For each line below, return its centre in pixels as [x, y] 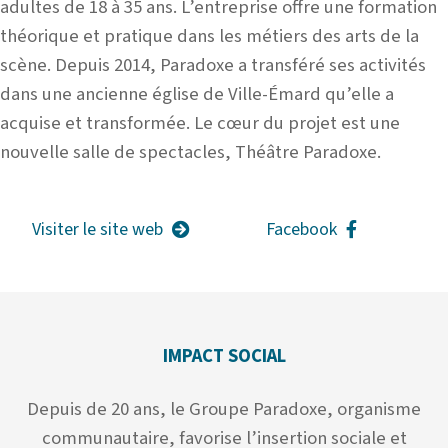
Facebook [301, 229]
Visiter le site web [98, 229]
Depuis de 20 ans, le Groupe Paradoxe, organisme [224, 408]
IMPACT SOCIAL [224, 355]
